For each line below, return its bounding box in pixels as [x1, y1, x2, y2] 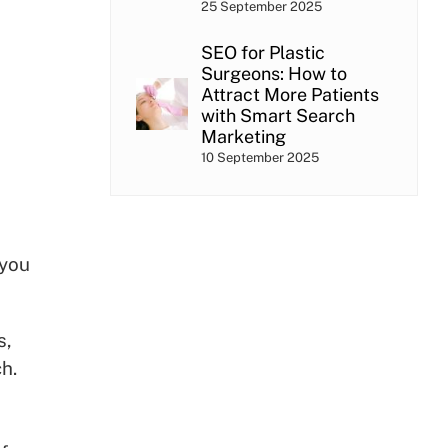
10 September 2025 [200, 149, 319, 165]
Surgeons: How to [200, 62, 347, 84]
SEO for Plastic [200, 41, 325, 63]
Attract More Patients [200, 83, 379, 105]
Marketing [200, 125, 286, 147]
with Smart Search [200, 104, 355, 126]
